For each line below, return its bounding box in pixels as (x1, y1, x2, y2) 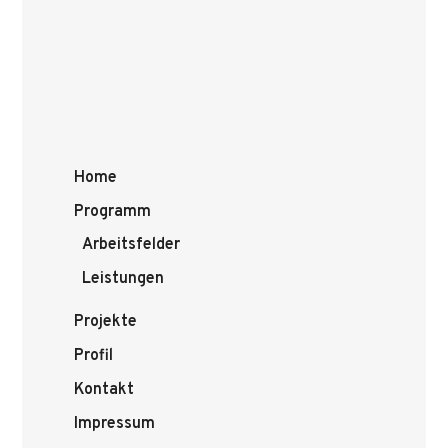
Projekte (74, 312, 137, 332)
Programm (74, 202, 151, 222)
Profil (74, 346, 113, 366)
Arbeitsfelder (82, 235, 180, 255)
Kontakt (74, 380, 134, 400)
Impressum (74, 414, 155, 434)
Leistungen (82, 269, 164, 289)
